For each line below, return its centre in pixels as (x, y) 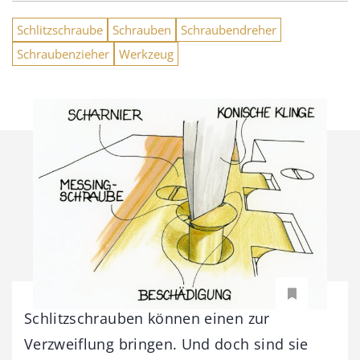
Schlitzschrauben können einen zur (147, 319)
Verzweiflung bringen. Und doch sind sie (166, 344)
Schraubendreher (229, 30)
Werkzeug (146, 54)
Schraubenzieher (63, 54)
